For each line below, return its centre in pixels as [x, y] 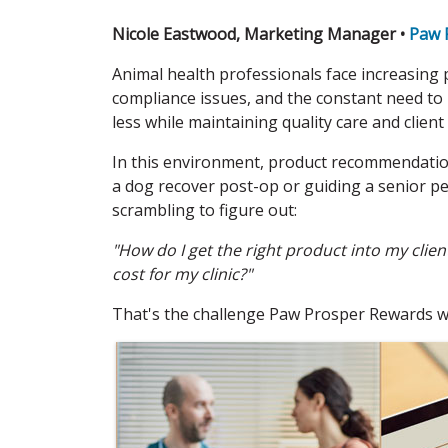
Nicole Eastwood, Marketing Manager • [260, 33]
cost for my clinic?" [182, 273]
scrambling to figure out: [204, 209]
